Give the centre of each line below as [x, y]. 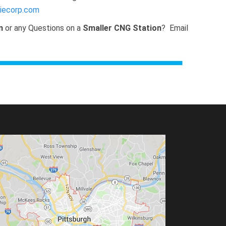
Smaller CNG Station [122, 28]
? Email [175, 28]
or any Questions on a [43, 28]
